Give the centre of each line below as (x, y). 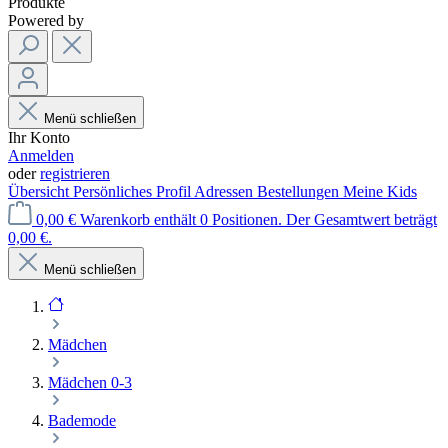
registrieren (75, 173)
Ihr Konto (39, 137)
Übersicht (40, 191)
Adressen (225, 191)
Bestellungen (300, 191)
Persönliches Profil (133, 191)
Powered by (46, 20)
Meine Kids (380, 191)
